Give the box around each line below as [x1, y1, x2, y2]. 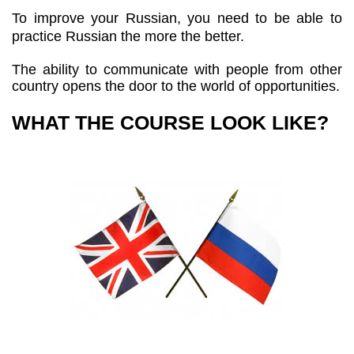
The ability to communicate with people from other [12, 61, 342, 77]
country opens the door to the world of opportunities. [12, 77, 340, 94]
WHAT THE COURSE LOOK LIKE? [12, 111, 329, 134]
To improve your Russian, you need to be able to [12, 9, 342, 26]
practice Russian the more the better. [12, 28, 244, 44]
